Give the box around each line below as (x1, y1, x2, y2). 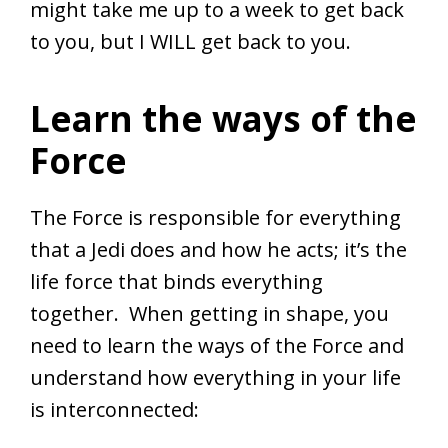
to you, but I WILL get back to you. (30, 27, 351, 55)
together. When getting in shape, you (30, 299, 389, 327)
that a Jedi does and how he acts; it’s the (30, 235, 407, 263)
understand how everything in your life (30, 363, 401, 391)
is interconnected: (30, 395, 199, 423)
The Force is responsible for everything (30, 203, 401, 231)
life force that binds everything (30, 267, 323, 295)
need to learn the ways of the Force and (30, 331, 404, 359)
